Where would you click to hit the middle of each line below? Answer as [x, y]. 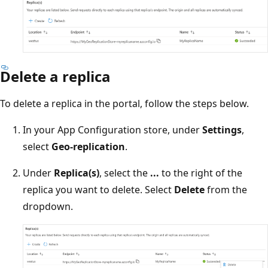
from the [226, 189]
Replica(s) [77, 173]
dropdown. [48, 206]
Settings [222, 130]
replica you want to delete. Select [98, 189]
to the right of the [201, 173]
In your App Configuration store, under [112, 130]
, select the [125, 173]
